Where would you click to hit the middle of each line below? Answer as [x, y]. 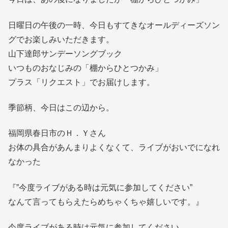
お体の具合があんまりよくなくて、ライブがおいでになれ [114, 148]
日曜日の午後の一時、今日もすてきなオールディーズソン [114, 25]
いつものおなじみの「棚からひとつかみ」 [85, 68]
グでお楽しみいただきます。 [61, 39]
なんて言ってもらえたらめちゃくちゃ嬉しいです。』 [106, 202]
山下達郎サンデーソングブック [65, 53]
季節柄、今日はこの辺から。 [61, 108]
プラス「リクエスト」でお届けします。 [81, 82]
